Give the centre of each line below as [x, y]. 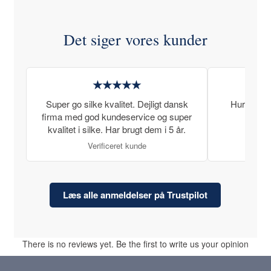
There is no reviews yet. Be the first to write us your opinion [135, 243]
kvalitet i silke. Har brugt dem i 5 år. [117, 129]
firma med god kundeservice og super [117, 116]
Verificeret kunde [117, 145]
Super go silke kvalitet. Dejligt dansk [117, 103]
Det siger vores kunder [135, 39]
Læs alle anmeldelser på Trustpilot [135, 194]
